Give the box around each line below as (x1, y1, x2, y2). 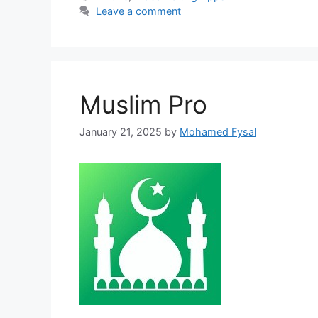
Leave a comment (96, 4, 182, 17)
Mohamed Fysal (180, 126, 256, 138)
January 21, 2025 (79, 126, 162, 138)
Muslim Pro (79, 89, 207, 119)
